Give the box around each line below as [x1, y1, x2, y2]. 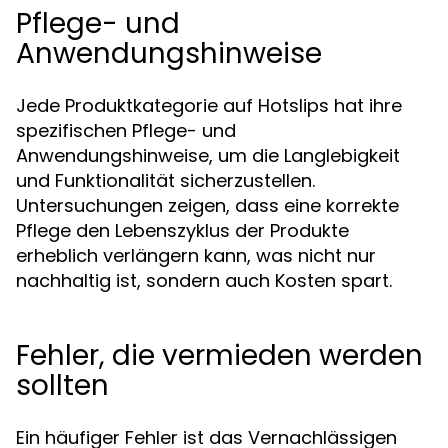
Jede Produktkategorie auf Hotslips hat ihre [16, 93, 402, 118]
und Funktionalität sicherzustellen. [16, 168, 315, 193]
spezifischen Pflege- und [16, 118, 236, 143]
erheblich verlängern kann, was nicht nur [16, 243, 376, 268]
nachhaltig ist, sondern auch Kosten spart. [16, 268, 392, 293]
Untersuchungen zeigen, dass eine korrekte [16, 193, 399, 218]
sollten [16, 366, 109, 405]
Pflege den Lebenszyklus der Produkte [16, 218, 349, 243]
